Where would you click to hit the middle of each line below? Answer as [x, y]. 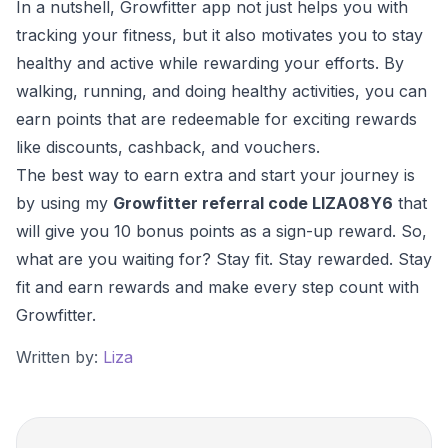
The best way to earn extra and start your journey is [215, 174]
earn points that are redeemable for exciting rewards [216, 118]
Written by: [59, 356]
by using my [64, 202]
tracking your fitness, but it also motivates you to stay [219, 34]
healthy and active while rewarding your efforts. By [210, 62]
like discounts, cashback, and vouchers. [168, 146]
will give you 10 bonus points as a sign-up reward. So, [221, 230]
